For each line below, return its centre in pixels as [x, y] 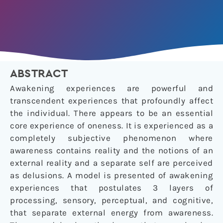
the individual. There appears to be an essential [111, 113]
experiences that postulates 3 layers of [111, 188]
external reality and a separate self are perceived [111, 163]
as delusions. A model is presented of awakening [111, 175]
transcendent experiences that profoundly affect [111, 101]
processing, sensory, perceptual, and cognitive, [111, 200]
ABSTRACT [39, 74]
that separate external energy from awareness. [111, 213]
